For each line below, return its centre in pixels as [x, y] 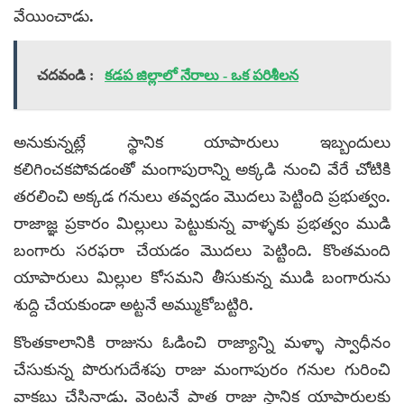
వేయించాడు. [54, 16]
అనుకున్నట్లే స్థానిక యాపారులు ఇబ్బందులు [202, 142]
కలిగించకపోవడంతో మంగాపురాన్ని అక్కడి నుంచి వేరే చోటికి [202, 169]
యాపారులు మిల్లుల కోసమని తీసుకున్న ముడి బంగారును [202, 277]
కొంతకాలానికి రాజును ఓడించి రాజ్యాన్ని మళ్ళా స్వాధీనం [202, 342]
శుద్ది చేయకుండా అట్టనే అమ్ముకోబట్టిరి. [133, 304]
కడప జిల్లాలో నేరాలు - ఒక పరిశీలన [202, 75]
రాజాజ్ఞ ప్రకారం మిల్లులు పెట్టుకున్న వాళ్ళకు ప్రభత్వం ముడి [202, 223]
